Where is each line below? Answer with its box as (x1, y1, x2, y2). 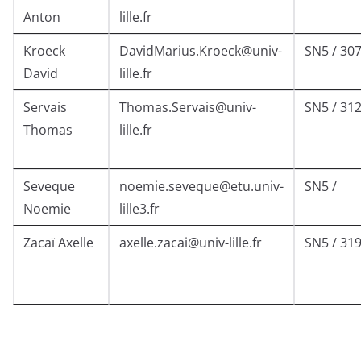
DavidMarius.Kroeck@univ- (119, 42, 282, 60)
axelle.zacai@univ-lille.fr (119, 234, 262, 252)
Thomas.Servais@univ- (119, 98, 256, 117)
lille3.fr (119, 200, 160, 218)
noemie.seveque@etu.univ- (119, 177, 284, 196)
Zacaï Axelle (23, 234, 93, 252)
